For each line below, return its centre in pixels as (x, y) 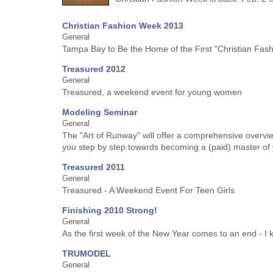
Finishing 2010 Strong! (110, 210)
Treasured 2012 (94, 69)
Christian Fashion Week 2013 (123, 26)
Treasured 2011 (94, 167)
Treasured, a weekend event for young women (152, 92)
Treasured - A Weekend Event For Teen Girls (148, 190)
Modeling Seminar (100, 112)
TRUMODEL (87, 253)
